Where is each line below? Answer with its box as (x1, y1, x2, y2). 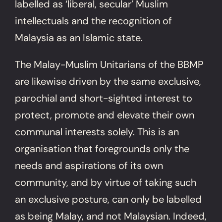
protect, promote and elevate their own (15, 108, 195, 121)
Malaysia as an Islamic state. (15, 31, 143, 44)
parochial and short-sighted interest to (15, 91, 193, 105)
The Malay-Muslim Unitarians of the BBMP (15, 57, 204, 71)
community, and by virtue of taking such (15, 175, 197, 189)
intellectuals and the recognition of (15, 14, 172, 27)
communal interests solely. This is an (15, 125, 179, 138)
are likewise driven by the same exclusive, (15, 74, 202, 88)
